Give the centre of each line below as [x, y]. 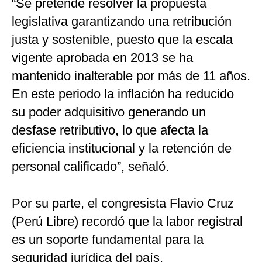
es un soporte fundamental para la [108, 240]
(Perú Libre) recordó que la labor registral [127, 222]
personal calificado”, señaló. [90, 167]
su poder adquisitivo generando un [109, 112]
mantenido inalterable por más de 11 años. [131, 76]
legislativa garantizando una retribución [122, 22]
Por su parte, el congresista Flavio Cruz [123, 204]
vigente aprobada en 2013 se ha [102, 58]
